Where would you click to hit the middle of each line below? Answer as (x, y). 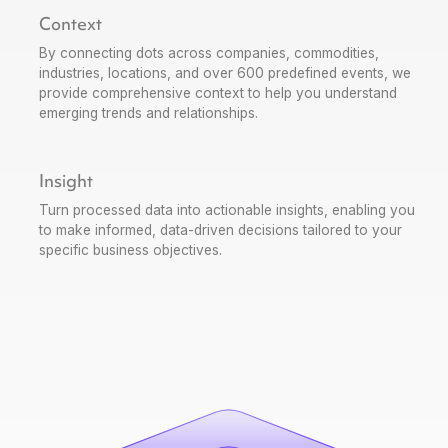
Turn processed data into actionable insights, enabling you (227, 209)
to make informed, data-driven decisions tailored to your (221, 229)
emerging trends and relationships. (149, 112)
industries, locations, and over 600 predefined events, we (225, 72)
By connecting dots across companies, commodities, (209, 52)
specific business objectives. (131, 249)
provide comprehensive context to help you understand (218, 92)
